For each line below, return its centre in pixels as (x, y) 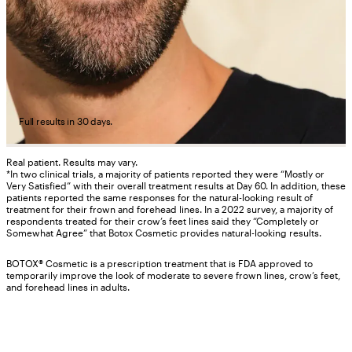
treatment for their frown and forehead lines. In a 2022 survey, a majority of (170, 209)
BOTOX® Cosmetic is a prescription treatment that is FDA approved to (159, 264)
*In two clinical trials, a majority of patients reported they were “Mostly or (165, 174)
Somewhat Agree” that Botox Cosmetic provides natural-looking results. (164, 233)
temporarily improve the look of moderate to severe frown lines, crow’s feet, (173, 275)
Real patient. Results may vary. (72, 162)
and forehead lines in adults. (68, 287)
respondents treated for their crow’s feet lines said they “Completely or (163, 221)
